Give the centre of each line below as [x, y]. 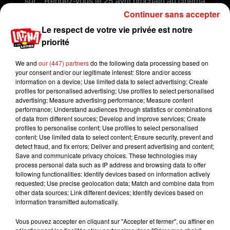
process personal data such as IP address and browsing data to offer [111, 164]
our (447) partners [64, 63]
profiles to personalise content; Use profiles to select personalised [107, 127]
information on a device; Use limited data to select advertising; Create [112, 81]
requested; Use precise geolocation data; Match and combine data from [115, 183]
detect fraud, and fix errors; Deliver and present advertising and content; [115, 146]
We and [27, 63]
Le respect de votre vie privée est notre [117, 29]
